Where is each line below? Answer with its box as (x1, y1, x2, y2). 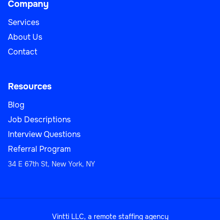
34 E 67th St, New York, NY (8, 160, 95, 169)
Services (8, 17, 39, 28)
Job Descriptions (8, 114, 71, 125)
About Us (8, 32, 42, 43)
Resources (8, 81, 52, 92)
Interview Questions (8, 129, 81, 140)
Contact (8, 47, 37, 57)
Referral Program (8, 144, 71, 155)
